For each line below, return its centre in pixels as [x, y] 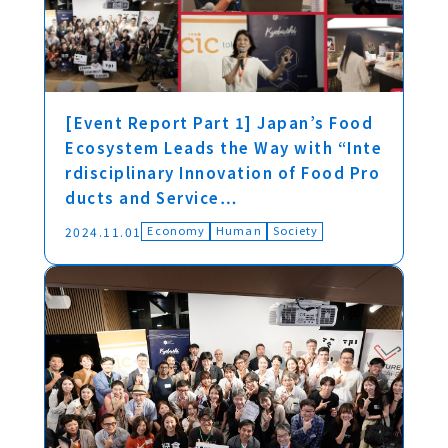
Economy [176, 230]
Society [295, 230]
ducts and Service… [151, 197]
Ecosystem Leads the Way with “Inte [223, 147]
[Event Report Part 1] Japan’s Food [219, 122]
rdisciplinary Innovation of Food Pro [222, 172]
